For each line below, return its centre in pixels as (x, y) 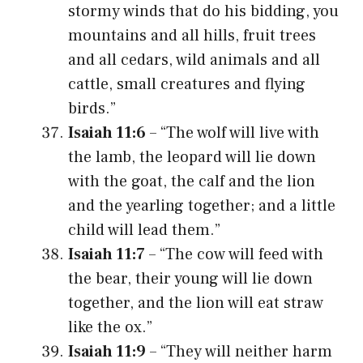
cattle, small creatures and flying (187, 84)
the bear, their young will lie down (190, 278)
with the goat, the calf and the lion (192, 181)
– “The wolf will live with (233, 132)
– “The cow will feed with (234, 254)
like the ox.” (110, 327)
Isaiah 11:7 (107, 254)
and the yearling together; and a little (202, 205)
